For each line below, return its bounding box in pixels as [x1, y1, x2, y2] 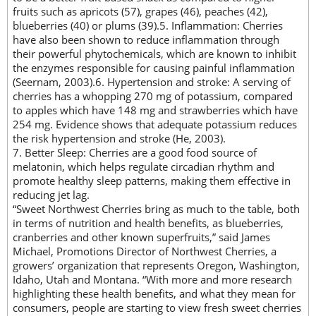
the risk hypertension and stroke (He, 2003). [13, 131, 226, 146]
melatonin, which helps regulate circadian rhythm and [13, 159, 274, 174]
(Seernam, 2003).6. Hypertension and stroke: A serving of [13, 75, 291, 90]
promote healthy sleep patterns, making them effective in [13, 174, 291, 188]
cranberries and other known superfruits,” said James [13, 230, 270, 245]
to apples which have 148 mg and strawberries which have [13, 103, 298, 118]
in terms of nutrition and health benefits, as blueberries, [13, 216, 284, 231]
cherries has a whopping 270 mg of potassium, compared [13, 89, 293, 104]
